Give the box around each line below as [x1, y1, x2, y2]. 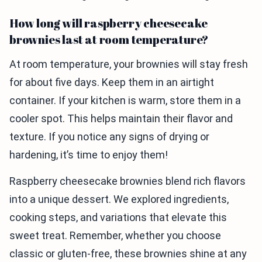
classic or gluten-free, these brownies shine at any [9, 247, 247, 260]
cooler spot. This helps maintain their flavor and [9, 112, 233, 125]
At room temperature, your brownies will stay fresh [9, 58, 248, 71]
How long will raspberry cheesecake [9, 15, 208, 32]
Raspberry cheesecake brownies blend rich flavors [9, 175, 246, 188]
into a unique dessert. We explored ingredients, [9, 193, 229, 206]
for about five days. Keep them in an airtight [9, 76, 214, 89]
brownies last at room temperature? [9, 32, 209, 48]
